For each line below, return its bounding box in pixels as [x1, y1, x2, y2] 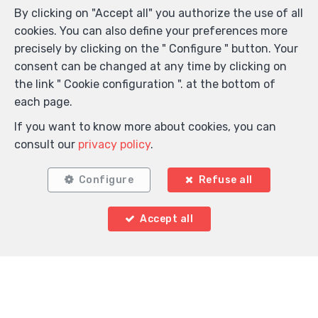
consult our [14, 138, 78, 151]
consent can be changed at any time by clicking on [14, 60, 287, 73]
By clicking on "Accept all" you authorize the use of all [14, 6, 303, 20]
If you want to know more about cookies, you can [14, 120, 276, 133]
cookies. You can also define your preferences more [14, 24, 287, 38]
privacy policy [78, 138, 150, 151]
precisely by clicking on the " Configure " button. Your [14, 42, 298, 55]
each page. [14, 95, 72, 109]
